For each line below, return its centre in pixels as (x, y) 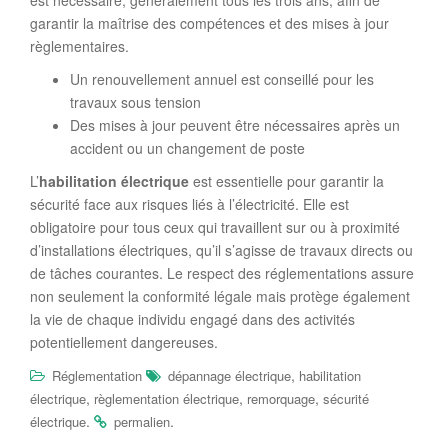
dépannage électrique (229, 375)
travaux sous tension (135, 102)
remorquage (281, 398)
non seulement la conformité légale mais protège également (220, 296)
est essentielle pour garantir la (286, 181)
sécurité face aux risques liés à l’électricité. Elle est (189, 204)
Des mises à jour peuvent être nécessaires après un (235, 125)
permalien (142, 421)
